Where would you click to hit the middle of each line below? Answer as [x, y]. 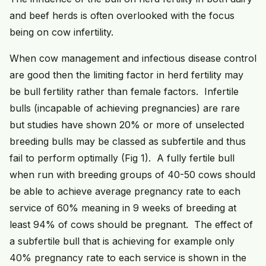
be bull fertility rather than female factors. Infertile [124, 92]
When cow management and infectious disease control [133, 58]
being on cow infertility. [61, 32]
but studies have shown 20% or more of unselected [127, 125]
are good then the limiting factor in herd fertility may [126, 75]
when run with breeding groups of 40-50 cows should [132, 175]
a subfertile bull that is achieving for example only [122, 241]
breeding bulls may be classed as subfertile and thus [128, 142]
